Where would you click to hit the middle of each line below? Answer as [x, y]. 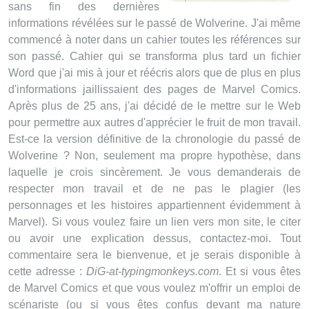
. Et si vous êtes [260, 271]
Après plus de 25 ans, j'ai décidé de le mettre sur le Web [154, 106]
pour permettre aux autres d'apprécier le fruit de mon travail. [154, 122]
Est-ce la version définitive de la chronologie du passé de [154, 139]
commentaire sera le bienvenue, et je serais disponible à [154, 255]
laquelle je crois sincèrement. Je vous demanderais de [154, 172]
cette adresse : [47, 271]
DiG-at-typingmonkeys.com [152, 271]
